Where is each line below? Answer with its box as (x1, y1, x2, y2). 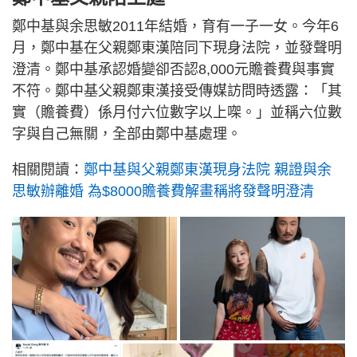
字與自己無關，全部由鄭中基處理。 (12, 126, 241, 143)
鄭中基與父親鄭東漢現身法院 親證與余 (84, 162, 331, 178)
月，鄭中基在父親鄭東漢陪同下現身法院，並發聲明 (12, 40, 342, 57)
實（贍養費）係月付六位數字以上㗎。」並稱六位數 (12, 104, 342, 121)
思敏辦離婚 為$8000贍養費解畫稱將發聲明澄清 (12, 183, 314, 200)
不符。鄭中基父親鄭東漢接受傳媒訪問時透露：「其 (12, 83, 342, 100)
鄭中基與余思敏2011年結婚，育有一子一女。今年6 (12, 18, 339, 35)
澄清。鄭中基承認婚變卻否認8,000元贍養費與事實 (12, 61, 335, 78)
